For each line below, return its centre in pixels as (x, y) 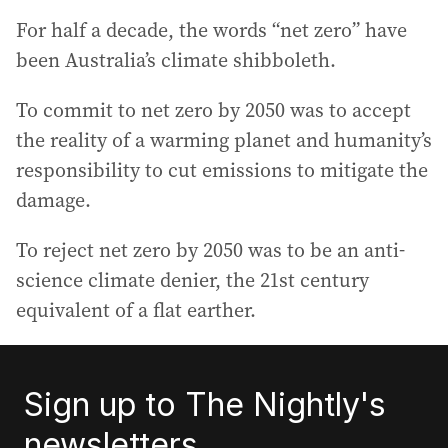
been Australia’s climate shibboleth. (176, 60)
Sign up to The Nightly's (205, 404)
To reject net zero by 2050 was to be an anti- (210, 250)
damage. (53, 200)
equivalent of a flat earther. (136, 310)
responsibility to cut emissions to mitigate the (222, 170)
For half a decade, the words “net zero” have (211, 30)
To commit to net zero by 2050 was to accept (213, 110)
